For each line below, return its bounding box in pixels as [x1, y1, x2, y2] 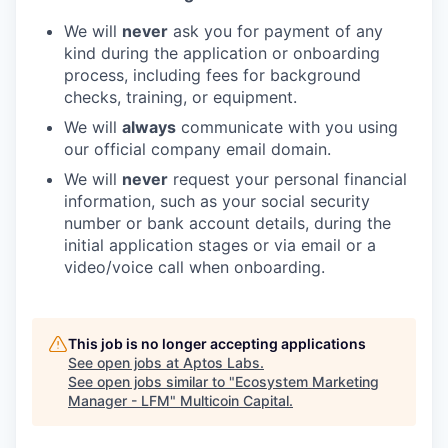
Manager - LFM [68, 392, 170, 409]
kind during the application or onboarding [64, 43, 380, 63]
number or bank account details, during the [64, 213, 391, 233]
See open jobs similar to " [68, 373, 235, 390]
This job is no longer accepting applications [68, 335, 366, 352]
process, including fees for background [64, 65, 361, 85]
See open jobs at [68, 354, 183, 371]
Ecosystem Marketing [235, 373, 379, 390]
